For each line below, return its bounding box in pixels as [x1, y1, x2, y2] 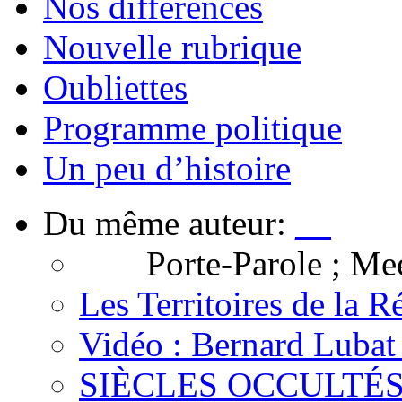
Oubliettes [43, 68, 188, 107]
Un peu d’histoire [43, 149, 291, 188]
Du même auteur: [43, 204, 295, 242]
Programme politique [43, 109, 342, 147]
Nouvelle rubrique [43, 28, 301, 66]
